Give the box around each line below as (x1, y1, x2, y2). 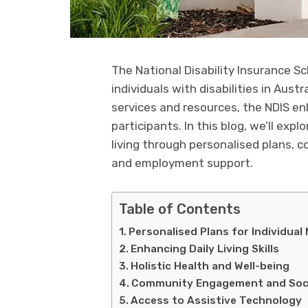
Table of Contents (119, 201, 241, 218)
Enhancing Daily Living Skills (131, 243, 280, 256)
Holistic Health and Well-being (131, 260, 290, 273)
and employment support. (111, 156, 253, 170)
